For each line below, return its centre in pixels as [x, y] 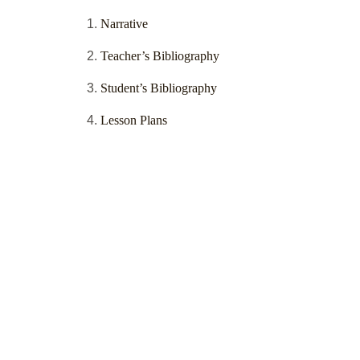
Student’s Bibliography [159, 88]
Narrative [124, 24]
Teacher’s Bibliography [160, 56]
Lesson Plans [134, 121]
